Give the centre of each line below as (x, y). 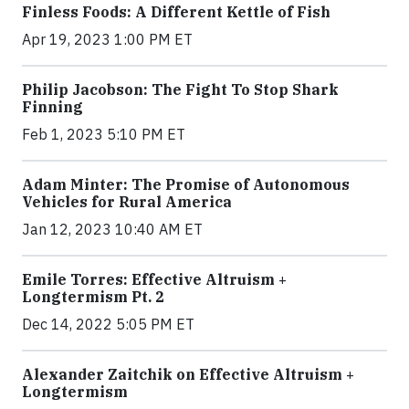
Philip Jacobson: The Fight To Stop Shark (180, 89)
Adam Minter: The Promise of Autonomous (186, 184)
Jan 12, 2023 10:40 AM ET (112, 229)
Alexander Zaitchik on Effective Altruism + (188, 374)
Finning (52, 107)
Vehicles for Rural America (127, 202)
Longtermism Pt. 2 (93, 297)
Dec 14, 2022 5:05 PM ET (108, 324)
